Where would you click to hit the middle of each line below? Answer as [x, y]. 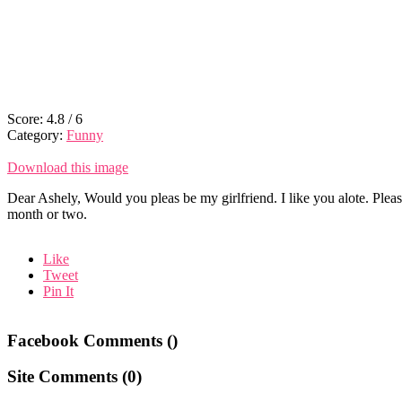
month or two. [47, 214]
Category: [37, 135]
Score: [27, 118]
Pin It [58, 291]
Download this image [68, 167]
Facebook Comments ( [90, 340]
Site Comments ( [67, 377]
